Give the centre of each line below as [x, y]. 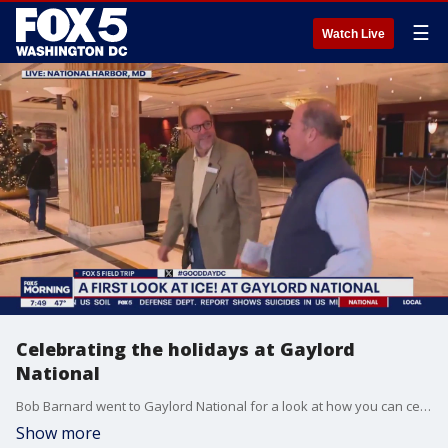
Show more [58, 433]
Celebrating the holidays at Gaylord [185, 349]
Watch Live [353, 34]
